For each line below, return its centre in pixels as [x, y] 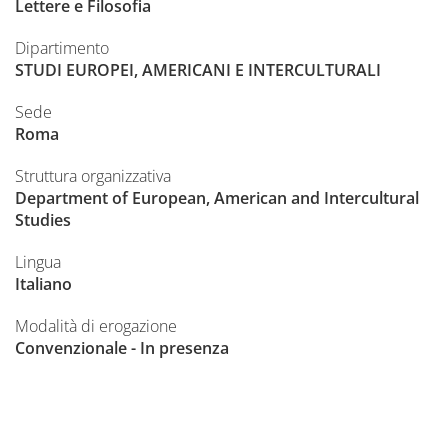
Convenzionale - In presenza [122, 348]
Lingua [38, 262]
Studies [43, 220]
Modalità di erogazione [96, 326]
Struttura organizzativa [93, 176]
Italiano [43, 284]
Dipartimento [62, 48]
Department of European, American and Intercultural [217, 198]
